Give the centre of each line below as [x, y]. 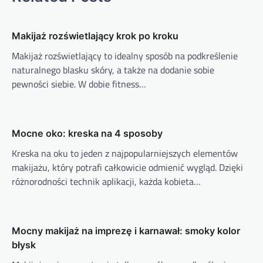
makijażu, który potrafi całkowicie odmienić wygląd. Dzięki [127, 167]
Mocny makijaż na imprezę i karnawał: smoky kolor [126, 230]
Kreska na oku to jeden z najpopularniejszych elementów [125, 153]
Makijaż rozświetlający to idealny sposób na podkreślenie [125, 55]
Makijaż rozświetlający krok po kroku [95, 36]
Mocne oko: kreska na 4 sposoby [87, 133]
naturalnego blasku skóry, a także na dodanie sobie [113, 70]
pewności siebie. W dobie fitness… [79, 84]
